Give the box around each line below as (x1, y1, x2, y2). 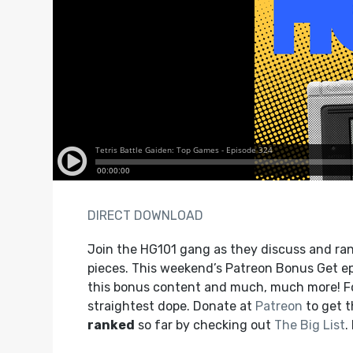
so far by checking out (134, 318, 274, 333)
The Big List (273, 318, 345, 333)
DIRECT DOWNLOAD (87, 208, 203, 224)
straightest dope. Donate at (87, 299, 255, 314)
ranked (87, 318, 135, 333)
